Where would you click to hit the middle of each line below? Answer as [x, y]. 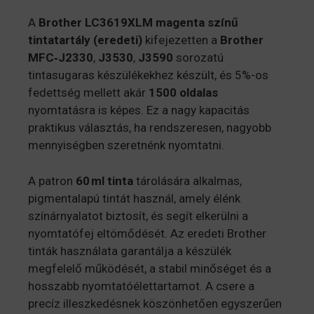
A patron [52, 180]
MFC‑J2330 [61, 58]
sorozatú [198, 58]
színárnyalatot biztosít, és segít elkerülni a [138, 216]
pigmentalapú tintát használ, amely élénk [134, 198]
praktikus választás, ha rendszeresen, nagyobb [150, 128]
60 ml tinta [104, 180]
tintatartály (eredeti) [85, 40]
